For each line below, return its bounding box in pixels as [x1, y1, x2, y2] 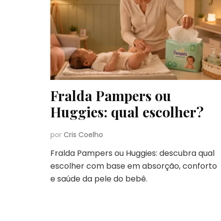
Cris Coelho [64, 129, 103, 140]
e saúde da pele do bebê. [50, 173, 147, 184]
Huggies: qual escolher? [50, 102, 204, 121]
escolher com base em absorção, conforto [50, 160, 217, 172]
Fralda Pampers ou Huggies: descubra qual [50, 147, 215, 159]
